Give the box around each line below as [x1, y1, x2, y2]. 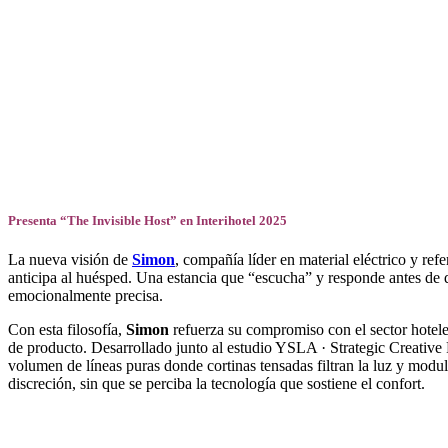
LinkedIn [8, 99, 66, 117]
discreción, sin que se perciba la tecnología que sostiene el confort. [8, 374, 425, 392]
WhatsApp [8, 163, 76, 181]
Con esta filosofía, [8, 320, 126, 338]
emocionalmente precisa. [8, 286, 163, 304]
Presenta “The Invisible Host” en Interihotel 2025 [8, 212, 287, 228]
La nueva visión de [8, 250, 132, 268]
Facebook [8, 35, 70, 53]
